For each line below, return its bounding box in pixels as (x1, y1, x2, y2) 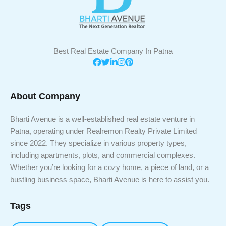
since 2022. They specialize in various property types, (10, 138, 187, 147)
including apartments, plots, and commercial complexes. (10, 150, 195, 159)
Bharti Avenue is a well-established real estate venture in (10, 114, 195, 123)
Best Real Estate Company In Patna (53, 46, 173, 55)
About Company (10, 91, 80, 101)
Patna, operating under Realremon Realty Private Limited (10, 126, 197, 135)
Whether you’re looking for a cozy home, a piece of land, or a (10, 162, 209, 172)
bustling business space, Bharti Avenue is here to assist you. (10, 175, 209, 184)
